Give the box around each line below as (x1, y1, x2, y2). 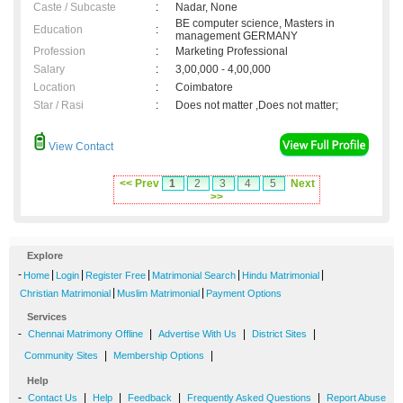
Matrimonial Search (152, 270, 236, 282)
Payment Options (206, 288, 282, 300)
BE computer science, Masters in (175, 17, 335, 31)
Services (27, 311, 67, 323)
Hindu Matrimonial (242, 270, 319, 282)
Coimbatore (175, 81, 238, 94)
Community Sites (24, 350, 98, 362)
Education (33, 23, 83, 37)
